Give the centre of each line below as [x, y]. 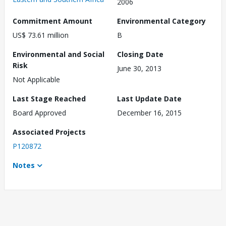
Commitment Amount [52, 21]
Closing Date [140, 54]
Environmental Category [161, 21]
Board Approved [39, 113]
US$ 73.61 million [41, 35]
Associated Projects [49, 132]
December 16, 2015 [149, 113]
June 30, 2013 [139, 69]
